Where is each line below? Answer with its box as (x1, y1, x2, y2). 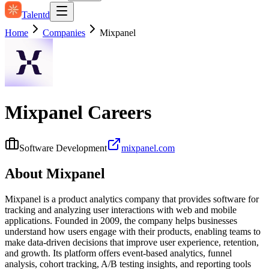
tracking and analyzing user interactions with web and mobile (5, 204, 237, 215)
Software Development (19, 142, 107, 153)
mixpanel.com (121, 142, 175, 153)
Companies (43, 28, 85, 38)
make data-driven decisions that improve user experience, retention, (5, 237, 259, 247)
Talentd (22, 10, 50, 20)
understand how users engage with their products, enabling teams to (5, 226, 261, 237)
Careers (83, 101, 151, 124)
